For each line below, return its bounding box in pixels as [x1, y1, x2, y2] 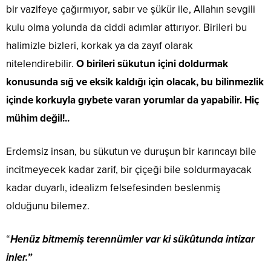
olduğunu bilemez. [6, 200, 90, 212]
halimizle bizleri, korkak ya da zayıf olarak [6, 39, 193, 52]
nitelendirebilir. [6, 57, 76, 70]
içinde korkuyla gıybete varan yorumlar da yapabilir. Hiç [6, 94, 259, 106]
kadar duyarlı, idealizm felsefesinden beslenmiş [6, 181, 221, 194]
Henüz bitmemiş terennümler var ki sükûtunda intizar [10, 233, 255, 246]
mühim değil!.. [6, 112, 70, 125]
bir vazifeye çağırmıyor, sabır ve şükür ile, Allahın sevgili [6, 3, 255, 16]
